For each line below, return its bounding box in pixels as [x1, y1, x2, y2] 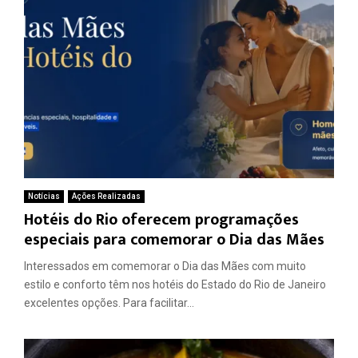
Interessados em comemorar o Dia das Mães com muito [24, 259, 306, 272]
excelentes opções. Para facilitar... [24, 296, 194, 309]
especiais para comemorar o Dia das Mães [24, 225, 324, 253]
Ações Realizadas [72, 191, 141, 201]
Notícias [28, 191, 60, 201]
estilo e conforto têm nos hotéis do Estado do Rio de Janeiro [24, 277, 326, 291]
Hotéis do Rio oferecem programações [24, 205, 299, 233]
